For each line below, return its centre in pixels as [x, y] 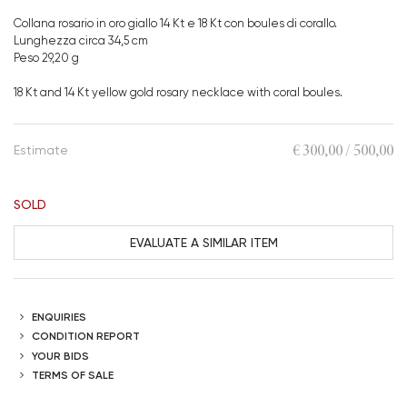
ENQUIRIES [59, 316]
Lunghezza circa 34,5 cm [81, 40]
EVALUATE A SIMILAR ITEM [203, 242]
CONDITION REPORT [86, 336]
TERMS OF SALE [73, 375]
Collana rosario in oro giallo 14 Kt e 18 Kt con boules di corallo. [175, 23]
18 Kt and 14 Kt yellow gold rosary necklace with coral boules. [178, 92]
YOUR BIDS [60, 355]
